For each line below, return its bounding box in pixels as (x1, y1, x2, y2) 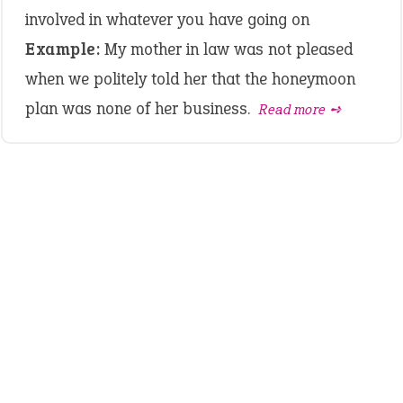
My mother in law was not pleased (100, 38, 353, 60)
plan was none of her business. (25, 97, 255, 120)
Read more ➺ (259, 100, 343, 119)
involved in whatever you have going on (25, 8, 309, 31)
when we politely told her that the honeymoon (25, 67, 355, 90)
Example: (25, 38, 100, 60)
